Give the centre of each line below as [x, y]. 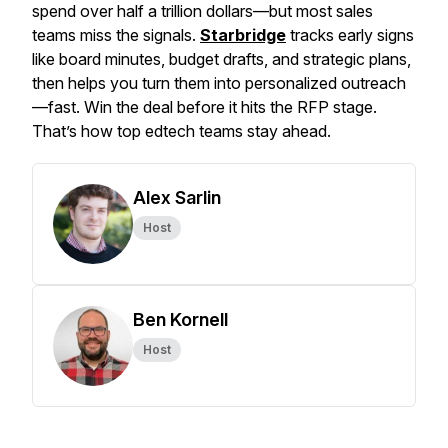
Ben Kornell [180, 319]
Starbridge [243, 35]
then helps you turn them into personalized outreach [219, 83]
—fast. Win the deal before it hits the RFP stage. [204, 107]
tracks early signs [350, 35]
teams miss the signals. [116, 35]
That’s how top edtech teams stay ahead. [181, 131]
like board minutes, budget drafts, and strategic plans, [221, 59]
